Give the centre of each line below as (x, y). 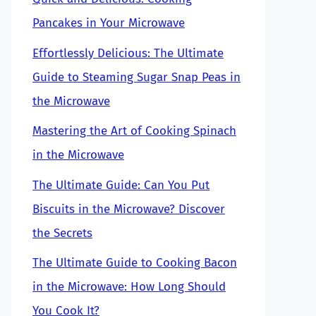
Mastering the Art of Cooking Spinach (134, 131)
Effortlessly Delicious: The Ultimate (128, 53)
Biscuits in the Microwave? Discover (129, 209)
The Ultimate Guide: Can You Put (121, 185)
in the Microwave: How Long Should (129, 287)
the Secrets (62, 233)
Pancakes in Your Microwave (109, 23)
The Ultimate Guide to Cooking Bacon (135, 263)
